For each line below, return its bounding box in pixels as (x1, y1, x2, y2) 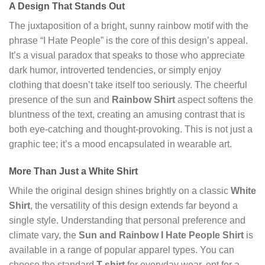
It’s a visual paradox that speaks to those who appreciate (9, 50, 245, 61)
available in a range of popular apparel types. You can (9, 245, 234, 256)
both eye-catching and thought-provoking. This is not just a (9, 124, 253, 135)
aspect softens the (175, 95, 253, 105)
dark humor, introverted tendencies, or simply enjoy (9, 65, 221, 76)
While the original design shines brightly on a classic (9, 186, 231, 196)
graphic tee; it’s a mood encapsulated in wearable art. (9, 139, 232, 150)
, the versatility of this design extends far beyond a (30, 201, 238, 211)
